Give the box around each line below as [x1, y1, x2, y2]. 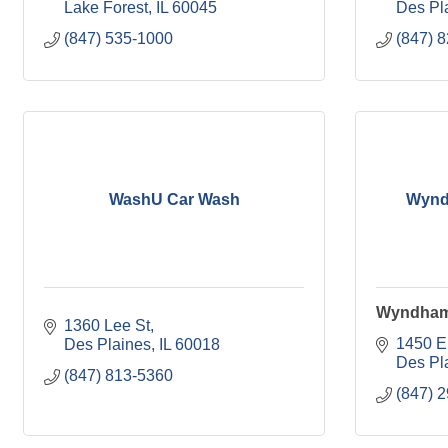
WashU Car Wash [108, 190, 240, 208]
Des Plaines [64, 336, 151, 353]
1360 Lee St [64, 317, 150, 334]
